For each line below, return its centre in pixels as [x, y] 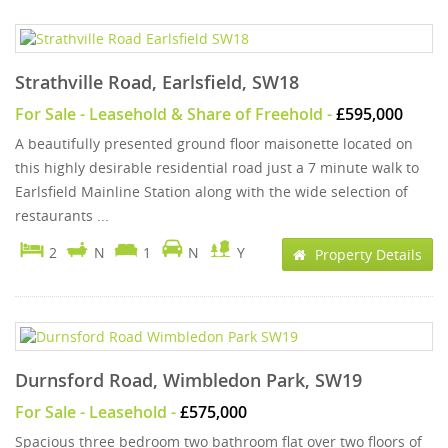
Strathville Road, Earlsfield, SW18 [157, 82]
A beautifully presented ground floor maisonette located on [214, 143]
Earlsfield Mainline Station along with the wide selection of [211, 191]
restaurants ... [62, 215]
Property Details [366, 254]
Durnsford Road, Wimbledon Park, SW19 [188, 380]
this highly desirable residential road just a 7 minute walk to [217, 167]
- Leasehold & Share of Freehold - [206, 114]
